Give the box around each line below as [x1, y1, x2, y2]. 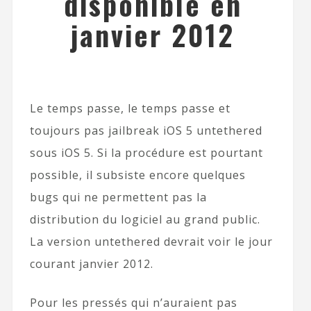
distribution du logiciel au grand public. [29, 212, 260, 227]
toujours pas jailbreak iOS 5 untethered [29, 123, 262, 138]
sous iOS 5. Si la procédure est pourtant [29, 145, 263, 160]
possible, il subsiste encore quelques [29, 167, 246, 183]
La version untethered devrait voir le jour [29, 234, 273, 249]
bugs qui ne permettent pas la [29, 190, 207, 205]
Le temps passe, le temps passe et [29, 101, 230, 116]
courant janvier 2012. [29, 256, 153, 271]
